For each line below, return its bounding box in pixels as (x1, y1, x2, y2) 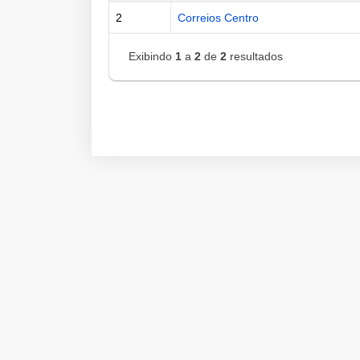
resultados (230, 50, 283, 63)
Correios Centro (178, 11, 259, 25)
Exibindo (129, 50, 172, 63)
